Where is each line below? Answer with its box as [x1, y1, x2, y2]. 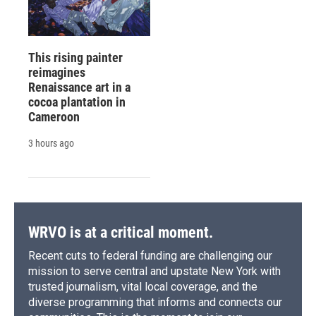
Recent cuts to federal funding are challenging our [28, 249, 272, 263]
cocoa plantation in [28, 95, 126, 110]
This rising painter [28, 50, 123, 66]
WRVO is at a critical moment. [28, 224, 213, 242]
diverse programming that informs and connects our [28, 296, 282, 310]
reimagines [28, 65, 85, 80]
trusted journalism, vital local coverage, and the [28, 280, 257, 294]
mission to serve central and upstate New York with [28, 265, 281, 279]
